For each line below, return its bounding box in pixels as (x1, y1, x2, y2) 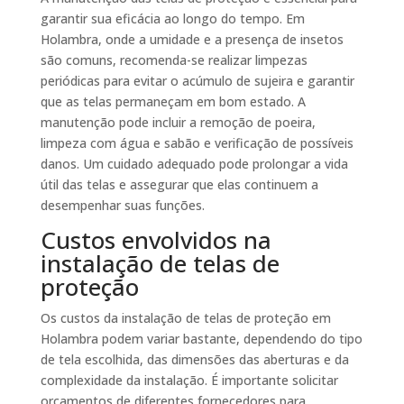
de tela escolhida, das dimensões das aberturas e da (40, 351, 349, 369)
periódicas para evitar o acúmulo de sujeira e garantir (40, 72, 354, 90)
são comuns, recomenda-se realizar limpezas (40, 51, 308, 69)
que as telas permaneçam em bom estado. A (40, 93, 306, 111)
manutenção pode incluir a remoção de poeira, (40, 114, 316, 132)
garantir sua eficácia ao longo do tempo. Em (40, 10, 305, 28)
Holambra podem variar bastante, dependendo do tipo (40, 330, 363, 348)
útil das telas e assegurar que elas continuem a (40, 176, 318, 194)
